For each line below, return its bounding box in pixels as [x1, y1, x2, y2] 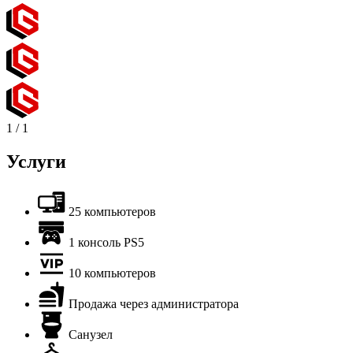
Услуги [6, 150, 66, 172]
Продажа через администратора [69, 296, 239, 310]
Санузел [69, 327, 113, 341]
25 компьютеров [69, 204, 156, 218]
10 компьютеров [69, 266, 156, 280]
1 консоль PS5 [69, 235, 144, 249]
